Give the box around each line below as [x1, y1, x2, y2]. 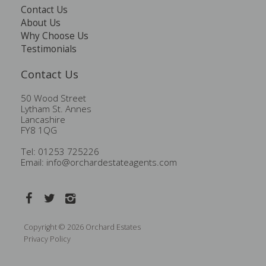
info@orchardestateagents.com [46, 156, 177, 169]
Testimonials [21, 42, 77, 55]
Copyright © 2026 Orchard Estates [24, 221, 141, 232]
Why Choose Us [21, 29, 88, 42]
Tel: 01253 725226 [21, 145, 99, 158]
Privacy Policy [24, 233, 71, 244]
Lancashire [21, 113, 65, 126]
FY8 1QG [21, 123, 57, 137]
